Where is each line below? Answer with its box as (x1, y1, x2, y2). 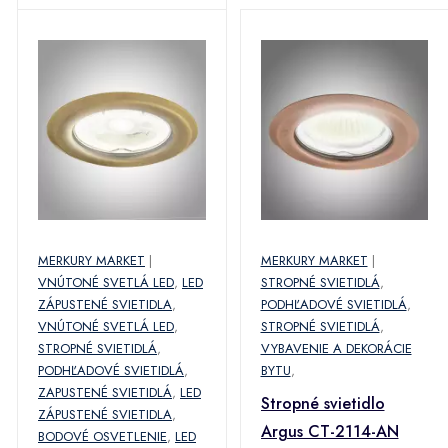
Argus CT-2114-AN (260, 420, 399, 443)
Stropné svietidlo (260, 392, 385, 415)
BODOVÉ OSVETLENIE (38, 427, 167, 446)
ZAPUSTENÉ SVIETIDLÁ (38, 383, 172, 402)
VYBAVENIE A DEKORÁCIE (260, 339, 412, 358)
